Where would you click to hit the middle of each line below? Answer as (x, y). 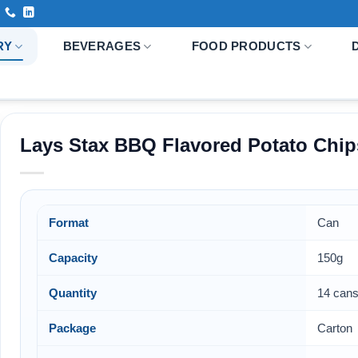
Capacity (73, 257)
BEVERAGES (102, 46)
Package (72, 328)
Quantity (73, 292)
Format (69, 222)
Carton (335, 328)
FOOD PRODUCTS (246, 46)
